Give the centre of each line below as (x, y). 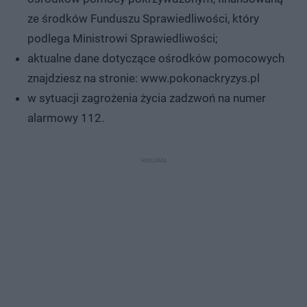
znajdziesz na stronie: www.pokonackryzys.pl (144, 78)
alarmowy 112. (66, 118)
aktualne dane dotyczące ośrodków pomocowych (156, 58)
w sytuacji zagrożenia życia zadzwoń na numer (147, 98)
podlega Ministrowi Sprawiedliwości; (123, 38)
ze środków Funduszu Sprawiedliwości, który (143, 18)
